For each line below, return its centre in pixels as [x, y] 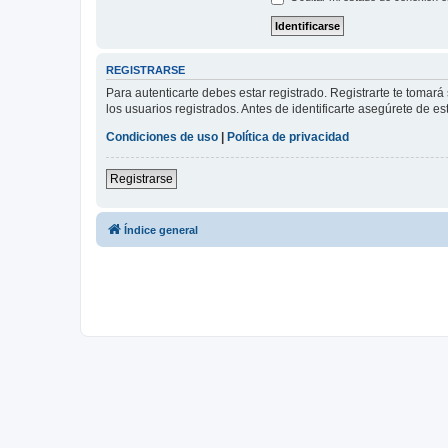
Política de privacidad [288, 137]
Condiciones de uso [162, 137]
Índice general [161, 230]
